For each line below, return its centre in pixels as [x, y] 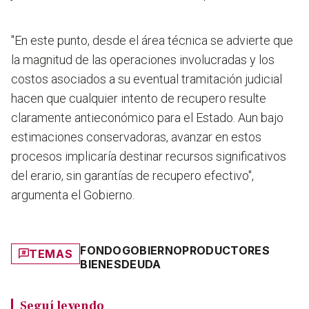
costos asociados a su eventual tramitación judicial [147, 79]
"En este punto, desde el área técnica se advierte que [152, 40]
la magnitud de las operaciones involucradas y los [143, 59]
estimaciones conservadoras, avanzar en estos [136, 137]
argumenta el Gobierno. [73, 195]
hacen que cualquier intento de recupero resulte [139, 98]
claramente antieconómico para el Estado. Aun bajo [147, 117]
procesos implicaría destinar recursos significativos [149, 156]
